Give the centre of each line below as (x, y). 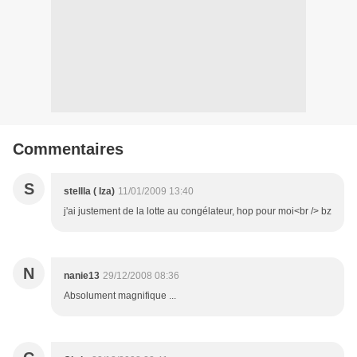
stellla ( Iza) (89, 192)
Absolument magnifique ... (120, 296)
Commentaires (68, 149)
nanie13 (82, 276)
